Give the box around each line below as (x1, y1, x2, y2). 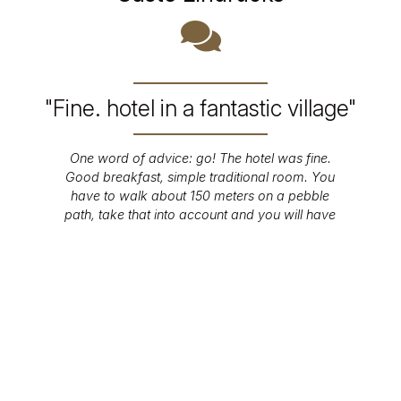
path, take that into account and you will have (64, 207, 337, 223)
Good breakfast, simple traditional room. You (65, 169, 336, 185)
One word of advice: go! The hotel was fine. (69, 150, 331, 166)
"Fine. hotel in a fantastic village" (45, 95, 356, 123)
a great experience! (142, 226, 259, 242)
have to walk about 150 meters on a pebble (71, 188, 330, 204)
